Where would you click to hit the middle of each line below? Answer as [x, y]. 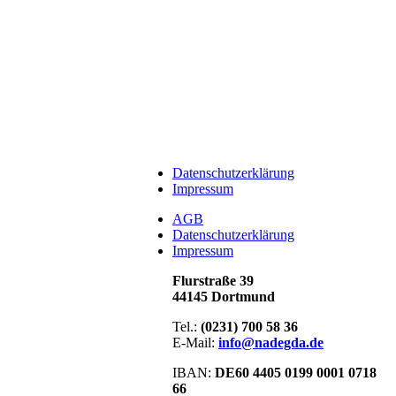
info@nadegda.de [271, 343]
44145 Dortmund [224, 297]
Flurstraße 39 [213, 281]
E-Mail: [195, 343]
